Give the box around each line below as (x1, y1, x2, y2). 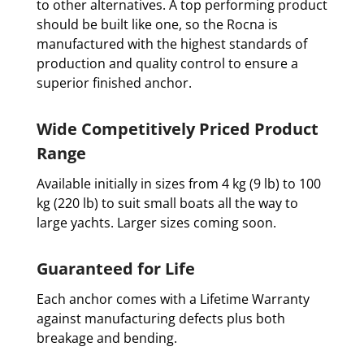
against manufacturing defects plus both (36, 310, 285, 327)
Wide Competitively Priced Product (36, 118, 318, 140)
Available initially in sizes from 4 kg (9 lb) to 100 (36, 175, 321, 193)
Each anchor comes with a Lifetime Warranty (36, 290, 310, 308)
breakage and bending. (36, 329, 177, 347)
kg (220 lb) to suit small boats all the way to (36, 194, 298, 212)
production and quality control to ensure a (36, 54, 298, 72)
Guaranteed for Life (36, 258, 195, 279)
